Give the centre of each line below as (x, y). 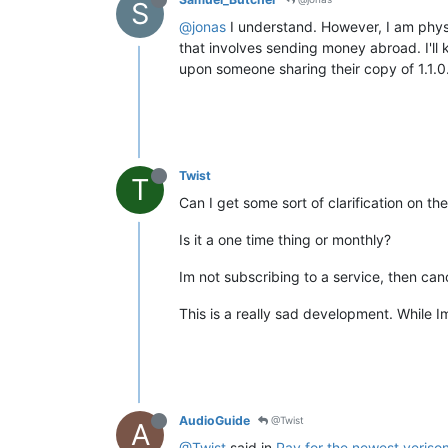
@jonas (202, 26)
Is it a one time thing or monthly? (285, 239)
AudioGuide (214, 420)
